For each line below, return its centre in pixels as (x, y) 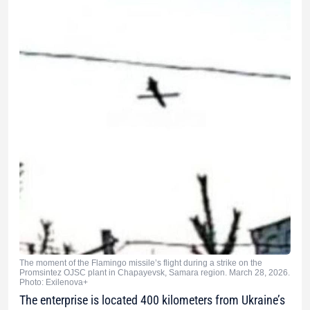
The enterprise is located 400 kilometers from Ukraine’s (152, 300)
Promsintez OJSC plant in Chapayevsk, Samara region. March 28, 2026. (155, 273)
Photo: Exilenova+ (54, 283)
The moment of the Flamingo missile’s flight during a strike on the (141, 263)
